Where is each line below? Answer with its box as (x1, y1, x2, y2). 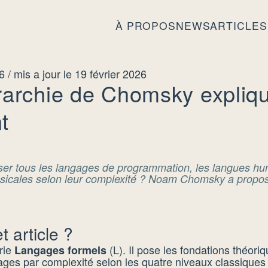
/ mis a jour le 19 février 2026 (8, 66, 147, 81)
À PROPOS (115, 17, 176, 33)
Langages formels (14, 242, 106, 258)
